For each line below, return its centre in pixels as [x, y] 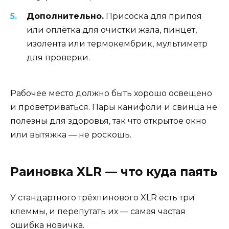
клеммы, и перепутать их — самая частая [98, 211]
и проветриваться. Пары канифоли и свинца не [114, 107]
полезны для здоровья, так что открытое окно [108, 121]
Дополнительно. [65, 16]
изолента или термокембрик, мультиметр [117, 43]
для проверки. [58, 57]
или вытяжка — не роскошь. [71, 134]
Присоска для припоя [153, 16]
